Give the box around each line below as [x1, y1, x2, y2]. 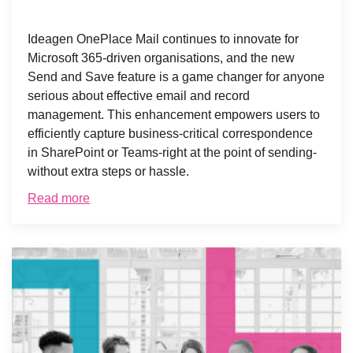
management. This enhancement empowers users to [28, 107, 320, 121]
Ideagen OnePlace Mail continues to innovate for [28, 32, 299, 46]
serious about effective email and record [28, 88, 250, 102]
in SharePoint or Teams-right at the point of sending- [28, 145, 317, 159]
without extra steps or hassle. [28, 164, 189, 178]
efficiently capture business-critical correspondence [28, 126, 313, 140]
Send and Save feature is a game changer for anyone [28, 69, 325, 84]
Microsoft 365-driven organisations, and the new [28, 50, 295, 65]
